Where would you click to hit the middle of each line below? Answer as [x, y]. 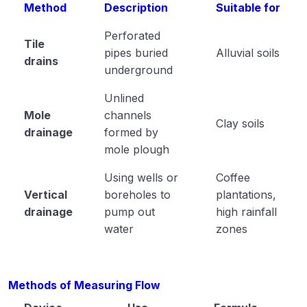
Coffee [233, 177]
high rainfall [246, 211]
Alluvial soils [247, 52]
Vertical [45, 194]
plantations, [246, 194]
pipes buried [136, 52]
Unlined [124, 98]
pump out [129, 211]
